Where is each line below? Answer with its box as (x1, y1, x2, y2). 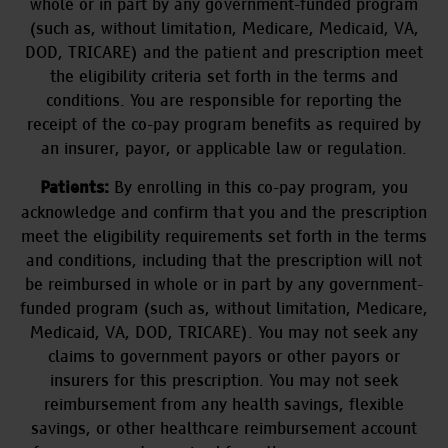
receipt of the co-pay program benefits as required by (26, 113, 422, 135)
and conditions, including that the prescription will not (25, 249, 423, 271)
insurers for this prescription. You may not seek (50, 369, 398, 391)
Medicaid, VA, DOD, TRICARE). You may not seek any (29, 321, 419, 343)
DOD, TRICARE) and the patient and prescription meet (25, 41, 423, 63)
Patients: (39, 180, 109, 197)
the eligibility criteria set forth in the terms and (49, 65, 399, 87)
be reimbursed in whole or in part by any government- (24, 273, 424, 295)
